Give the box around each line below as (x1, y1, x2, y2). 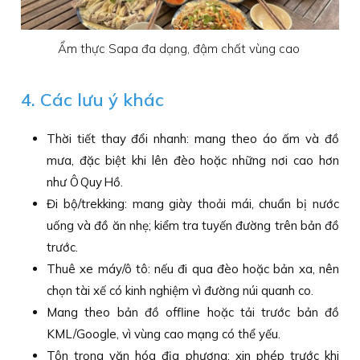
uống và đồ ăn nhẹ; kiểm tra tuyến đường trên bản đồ (47, 218, 339, 234)
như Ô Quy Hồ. (47, 174, 124, 190)
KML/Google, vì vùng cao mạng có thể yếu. (47, 326, 281, 342)
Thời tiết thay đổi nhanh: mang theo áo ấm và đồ (47, 131, 339, 147)
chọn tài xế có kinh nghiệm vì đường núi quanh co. (47, 283, 314, 299)
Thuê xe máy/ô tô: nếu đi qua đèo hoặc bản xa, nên (47, 261, 339, 277)
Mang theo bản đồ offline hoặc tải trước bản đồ (47, 305, 339, 321)
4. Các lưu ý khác (21, 88, 165, 112)
